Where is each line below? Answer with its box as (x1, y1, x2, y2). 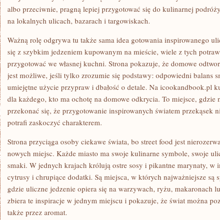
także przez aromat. (7, 207, 67, 217)
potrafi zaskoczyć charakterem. (7, 117, 102, 127)
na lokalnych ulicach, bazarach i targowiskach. (7, 16, 150, 26)
